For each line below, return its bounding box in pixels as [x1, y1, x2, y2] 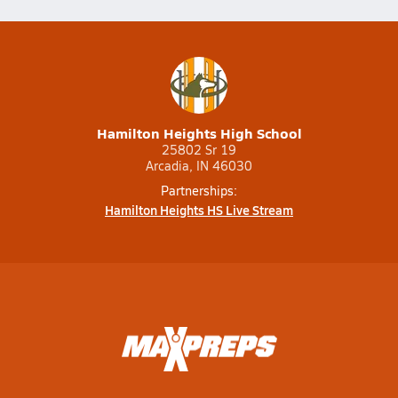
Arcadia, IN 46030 [146, 157, 252, 174]
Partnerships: [161, 182, 237, 199]
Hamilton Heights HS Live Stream [105, 201, 293, 219]
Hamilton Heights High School [96, 123, 302, 143]
